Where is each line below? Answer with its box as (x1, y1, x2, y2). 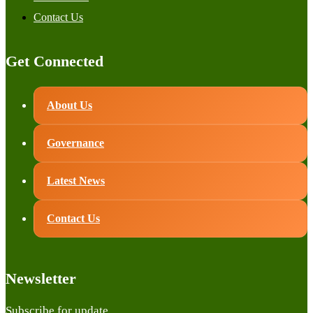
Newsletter (6, 269, 76, 287)
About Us (47, 99, 92, 111)
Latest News (47, 174, 105, 187)
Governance (47, 136, 104, 149)
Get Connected (6, 52, 103, 70)
